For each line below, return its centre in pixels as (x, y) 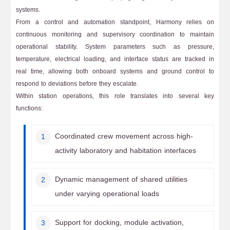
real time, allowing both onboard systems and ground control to (115, 71)
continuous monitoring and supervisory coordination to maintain (115, 34)
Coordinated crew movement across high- (124, 136)
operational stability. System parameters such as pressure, (115, 47)
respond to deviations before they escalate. (77, 84)
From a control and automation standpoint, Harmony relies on (115, 22)
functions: (29, 108)
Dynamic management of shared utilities (121, 179)
